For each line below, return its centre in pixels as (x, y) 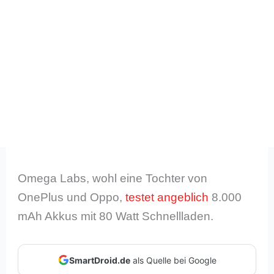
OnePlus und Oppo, (72, 197)
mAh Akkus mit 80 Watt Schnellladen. (116, 216)
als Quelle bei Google (173, 260)
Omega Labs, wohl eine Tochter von (113, 178)
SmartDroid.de (99, 260)
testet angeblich (167, 197)
